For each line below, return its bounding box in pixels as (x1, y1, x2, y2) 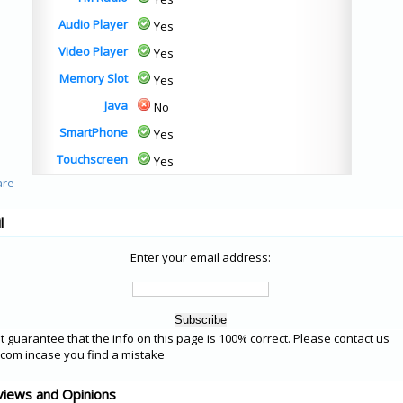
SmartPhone (59, 124, 128, 140)
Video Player (58, 43, 128, 59)
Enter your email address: (130, 249, 271, 265)
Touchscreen (57, 151, 128, 167)
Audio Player (58, 16, 128, 32)
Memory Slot (59, 70, 128, 86)
